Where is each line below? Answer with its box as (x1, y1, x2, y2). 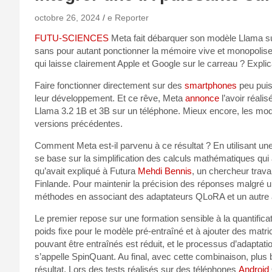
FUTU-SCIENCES (35, 32, 109, 43)
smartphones (185, 80, 237, 90)
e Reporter (107, 12, 149, 22)
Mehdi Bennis (138, 165, 192, 176)
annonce (185, 92, 219, 103)
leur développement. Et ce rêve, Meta (35, 92, 185, 103)
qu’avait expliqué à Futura (35, 165, 138, 176)
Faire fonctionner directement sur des (35, 80, 185, 90)
